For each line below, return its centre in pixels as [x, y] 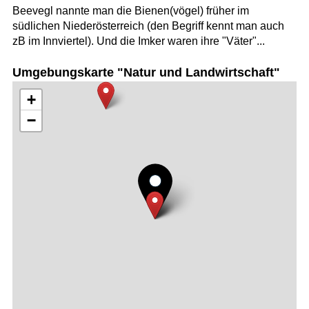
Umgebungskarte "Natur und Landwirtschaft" [146, 73]
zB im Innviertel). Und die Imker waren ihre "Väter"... [138, 41]
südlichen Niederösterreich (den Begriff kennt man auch [148, 26]
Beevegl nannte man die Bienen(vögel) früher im [130, 10]
